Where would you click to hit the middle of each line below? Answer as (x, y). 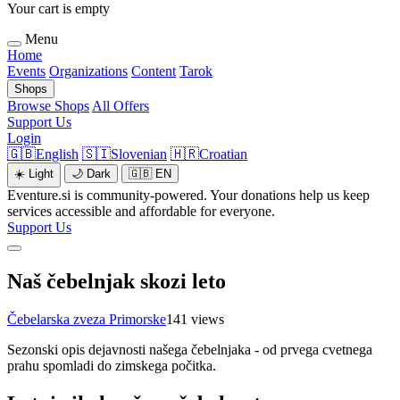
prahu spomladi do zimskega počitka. (112, 365)
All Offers (121, 106)
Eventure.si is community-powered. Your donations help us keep (188, 196)
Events (26, 71)
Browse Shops (48, 106)
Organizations (88, 71)
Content (154, 71)
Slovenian (139, 154)
